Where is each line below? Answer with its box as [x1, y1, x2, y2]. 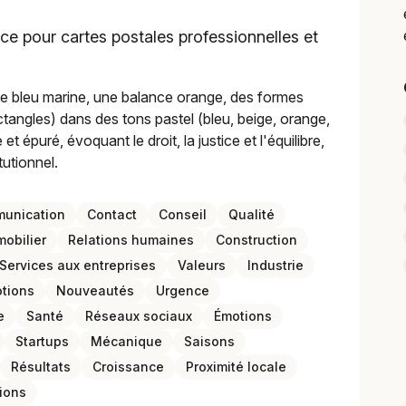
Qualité [228, 207, 275, 222]
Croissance [92, 359, 164, 374]
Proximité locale [186, 359, 286, 374]
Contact [87, 207, 137, 222]
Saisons [184, 333, 235, 349]
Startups [15, 333, 69, 349]
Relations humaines [68, 232, 194, 247]
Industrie [247, 257, 304, 273]
